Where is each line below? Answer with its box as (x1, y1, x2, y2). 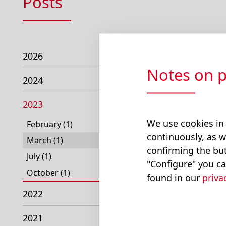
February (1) (27, 119, 73, 130)
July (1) (27, 151, 51, 162)
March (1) (27, 135, 63, 146)
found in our (147, 171, 202, 184)
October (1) (27, 167, 70, 178)
